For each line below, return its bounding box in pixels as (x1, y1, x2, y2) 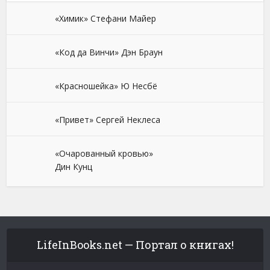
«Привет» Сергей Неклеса (55, 114, 161, 126)
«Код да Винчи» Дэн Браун (55, 46, 163, 58)
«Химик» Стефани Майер (55, 13, 157, 25)
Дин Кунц (55, 161, 93, 173)
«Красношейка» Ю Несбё (55, 80, 158, 92)
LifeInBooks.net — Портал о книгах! (36, 237, 234, 253)
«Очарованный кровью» (55, 148, 154, 160)
